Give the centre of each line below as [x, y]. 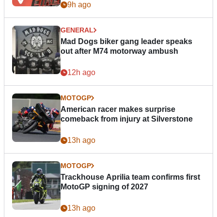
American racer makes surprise [118, 109]
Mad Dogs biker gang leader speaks [126, 42]
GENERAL [77, 30]
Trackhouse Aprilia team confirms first [130, 177]
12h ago [81, 73]
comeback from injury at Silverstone [127, 119]
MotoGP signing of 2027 [104, 187]
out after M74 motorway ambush [119, 51]
